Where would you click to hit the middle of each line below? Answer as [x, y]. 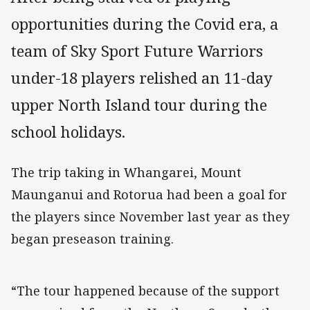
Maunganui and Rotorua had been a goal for [149, 194]
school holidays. [68, 132]
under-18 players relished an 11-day [142, 78]
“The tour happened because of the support [145, 290]
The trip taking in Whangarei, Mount [126, 172]
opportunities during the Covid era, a [145, 24]
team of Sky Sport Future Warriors [137, 51]
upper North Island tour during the [139, 105]
